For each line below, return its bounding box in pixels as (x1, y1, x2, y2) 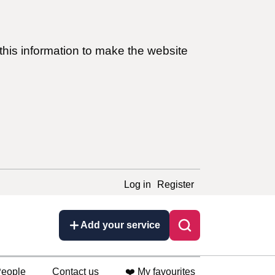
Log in (124, 179, 151, 190)
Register (157, 179, 194, 190)
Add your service (80, 220, 160, 231)
